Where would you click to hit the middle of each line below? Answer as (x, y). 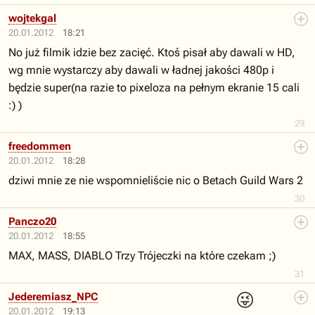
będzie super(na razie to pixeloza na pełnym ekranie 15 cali (154, 88)
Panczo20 (32, 221)
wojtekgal (32, 18)
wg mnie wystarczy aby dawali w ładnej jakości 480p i (141, 70)
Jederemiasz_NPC (53, 297)
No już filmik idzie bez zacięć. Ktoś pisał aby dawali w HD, (152, 52)
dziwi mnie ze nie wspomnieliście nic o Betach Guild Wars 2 (156, 180)
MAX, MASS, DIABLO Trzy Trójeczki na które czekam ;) (142, 256)
